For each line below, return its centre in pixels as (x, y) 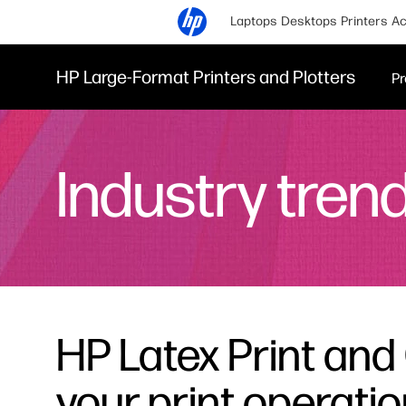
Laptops (254, 21)
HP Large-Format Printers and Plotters (206, 77)
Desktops (309, 21)
